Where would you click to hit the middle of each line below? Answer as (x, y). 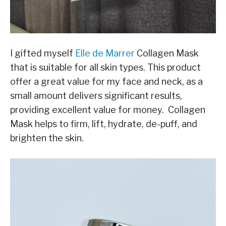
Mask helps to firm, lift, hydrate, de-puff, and (104, 124)
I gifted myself (43, 53)
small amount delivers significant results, (96, 95)
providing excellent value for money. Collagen (108, 109)
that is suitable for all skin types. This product (105, 67)
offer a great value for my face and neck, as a (106, 81)
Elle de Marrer (105, 53)
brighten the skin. (47, 138)
